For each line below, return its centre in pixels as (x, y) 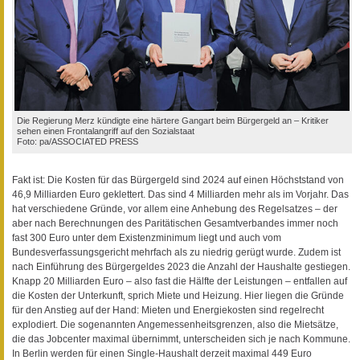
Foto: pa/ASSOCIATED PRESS (78, 141)
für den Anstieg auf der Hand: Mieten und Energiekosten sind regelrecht (168, 310)
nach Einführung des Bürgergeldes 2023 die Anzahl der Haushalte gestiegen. (181, 266)
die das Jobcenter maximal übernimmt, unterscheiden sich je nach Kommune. (181, 339)
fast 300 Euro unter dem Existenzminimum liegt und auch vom (147, 237)
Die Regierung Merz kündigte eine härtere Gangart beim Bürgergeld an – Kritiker (173, 120)
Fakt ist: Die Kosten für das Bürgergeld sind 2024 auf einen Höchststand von (178, 180)
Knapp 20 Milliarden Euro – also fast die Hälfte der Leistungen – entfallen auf (180, 281)
